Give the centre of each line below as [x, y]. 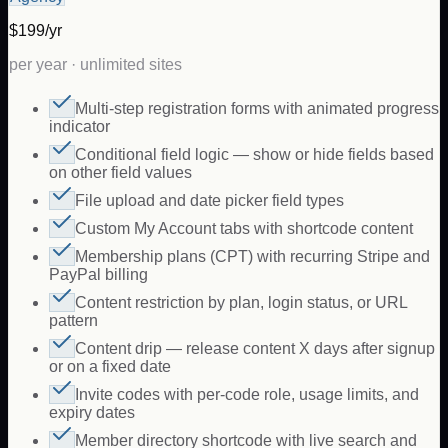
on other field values [120, 173]
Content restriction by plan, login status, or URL [241, 303]
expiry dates [92, 413]
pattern [73, 321]
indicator [79, 127]
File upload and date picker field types [209, 201]
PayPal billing [98, 275]
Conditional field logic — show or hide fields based [254, 155]
